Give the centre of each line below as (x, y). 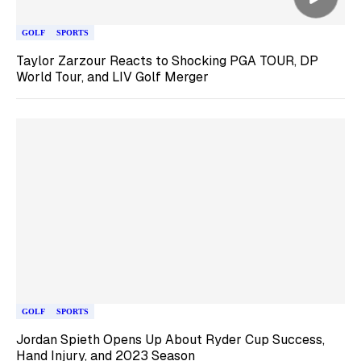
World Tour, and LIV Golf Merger (112, 77)
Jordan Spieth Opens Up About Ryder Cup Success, (170, 339)
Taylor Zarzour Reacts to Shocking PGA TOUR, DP (167, 61)
